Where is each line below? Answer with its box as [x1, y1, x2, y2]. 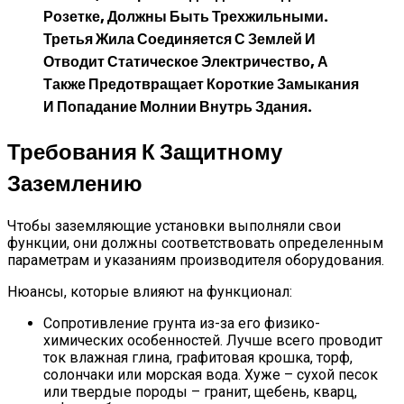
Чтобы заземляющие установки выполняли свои [7, 217, 341, 235]
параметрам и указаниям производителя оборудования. [7, 252, 384, 270]
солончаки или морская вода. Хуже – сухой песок [43, 366, 378, 384]
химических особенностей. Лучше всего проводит [43, 332, 382, 350]
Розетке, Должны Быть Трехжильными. [43, 6, 328, 28]
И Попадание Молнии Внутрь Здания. [43, 96, 312, 118]
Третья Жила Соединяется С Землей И [43, 29, 316, 50]
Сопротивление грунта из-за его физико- [43, 315, 320, 333]
